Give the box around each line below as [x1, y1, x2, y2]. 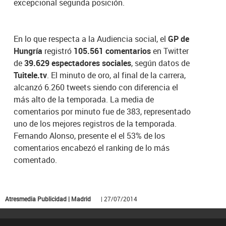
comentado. [14, 154, 58, 166]
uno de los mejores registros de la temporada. [14, 118, 177, 130]
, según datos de [131, 58, 190, 69]
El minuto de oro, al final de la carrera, [51, 70, 186, 81]
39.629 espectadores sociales [24, 58, 132, 69]
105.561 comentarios [74, 45, 151, 57]
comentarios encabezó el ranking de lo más [14, 142, 170, 154]
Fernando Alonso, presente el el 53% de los [14, 130, 165, 142]
